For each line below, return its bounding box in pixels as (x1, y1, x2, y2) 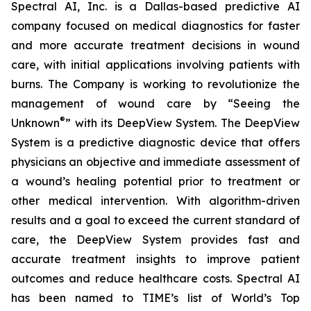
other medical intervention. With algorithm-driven (11, 194, 300, 208)
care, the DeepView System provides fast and (11, 233, 300, 246)
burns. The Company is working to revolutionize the (11, 77, 300, 91)
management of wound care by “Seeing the (11, 96, 300, 110)
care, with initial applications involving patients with (11, 58, 300, 72)
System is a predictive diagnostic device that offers (11, 135, 300, 149)
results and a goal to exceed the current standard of (11, 213, 300, 227)
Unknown (11, 116, 60, 130)
